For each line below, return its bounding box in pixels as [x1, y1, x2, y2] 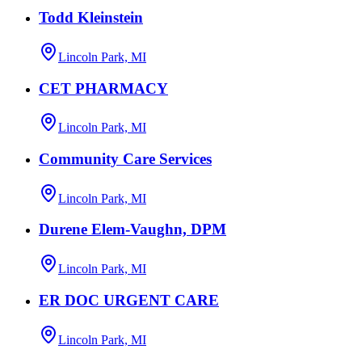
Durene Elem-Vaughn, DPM [39, 221, 226, 238]
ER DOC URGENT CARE [39, 291, 219, 309]
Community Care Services [39, 150, 212, 168]
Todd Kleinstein [39, 9, 143, 27]
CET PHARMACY [39, 79, 168, 97]
